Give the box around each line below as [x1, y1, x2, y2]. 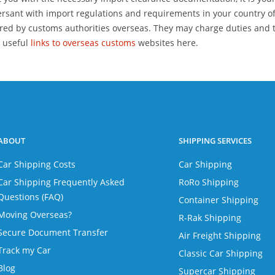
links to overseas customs [31, 37, 136, 48]
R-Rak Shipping [179, 212, 242, 223]
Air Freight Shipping [179, 230, 261, 241]
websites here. [136, 37, 198, 48]
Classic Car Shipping [179, 247, 263, 259]
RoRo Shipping [179, 176, 239, 188]
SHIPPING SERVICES [179, 135, 252, 146]
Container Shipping [179, 194, 259, 206]
